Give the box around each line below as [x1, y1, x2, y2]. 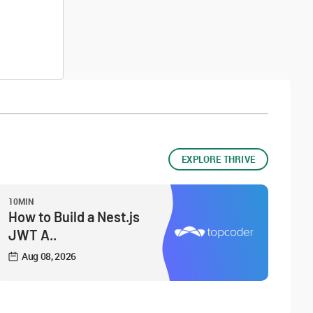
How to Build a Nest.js [8, 208, 140, 225]
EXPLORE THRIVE [182, 153, 255, 166]
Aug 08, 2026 [22, 249, 77, 263]
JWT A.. [8, 226, 57, 243]
